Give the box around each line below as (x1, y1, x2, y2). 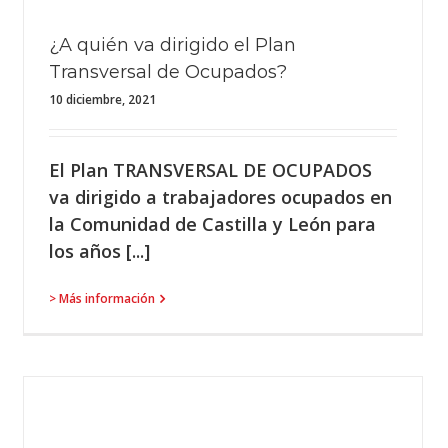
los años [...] (49, 239, 150, 263)
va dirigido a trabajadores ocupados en (49, 185, 392, 209)
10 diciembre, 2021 (49, 91, 156, 108)
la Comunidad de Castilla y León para (49, 212, 376, 236)
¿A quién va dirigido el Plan (49, 34, 296, 56)
